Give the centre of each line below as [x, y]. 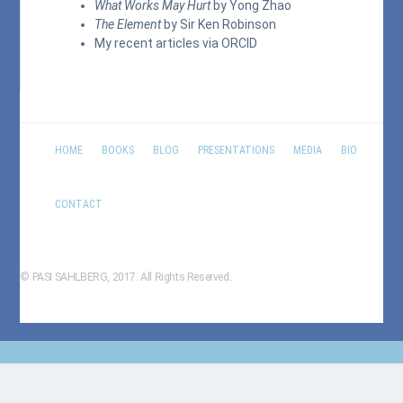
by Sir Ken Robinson [219, 24]
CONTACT [78, 204]
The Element [128, 24]
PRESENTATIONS [236, 150]
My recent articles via [158, 43]
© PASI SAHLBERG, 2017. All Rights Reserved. [126, 277]
